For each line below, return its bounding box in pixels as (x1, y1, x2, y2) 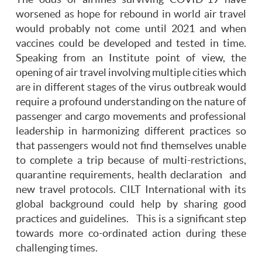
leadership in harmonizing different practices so (16, 125, 246, 137)
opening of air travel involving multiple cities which (16, 67, 246, 79)
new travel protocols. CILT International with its (16, 184, 246, 196)
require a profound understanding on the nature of (16, 96, 246, 108)
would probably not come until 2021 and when (16, 23, 246, 35)
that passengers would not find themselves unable (16, 140, 246, 152)
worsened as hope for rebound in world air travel (16, 8, 246, 20)
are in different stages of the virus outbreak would (16, 81, 246, 94)
